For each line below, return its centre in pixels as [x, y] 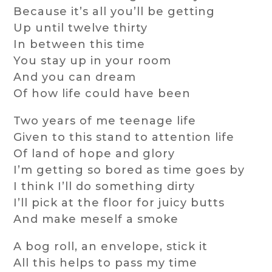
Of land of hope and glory [94, 154]
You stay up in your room [93, 61]
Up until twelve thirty [81, 28]
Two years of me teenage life [105, 121]
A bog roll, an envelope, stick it [111, 247]
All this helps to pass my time [106, 263]
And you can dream [75, 77]
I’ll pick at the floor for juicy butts [119, 203]
